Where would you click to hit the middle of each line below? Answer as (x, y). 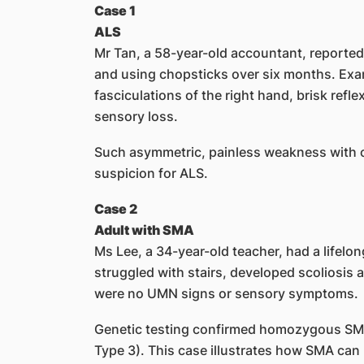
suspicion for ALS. (151, 173)
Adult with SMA (144, 230)
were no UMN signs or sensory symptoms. (226, 294)
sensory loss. (136, 117)
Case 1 (115, 11)
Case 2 (115, 209)
